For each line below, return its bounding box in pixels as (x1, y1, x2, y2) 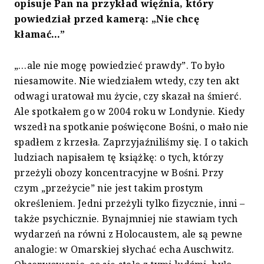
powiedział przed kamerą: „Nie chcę (14, 12, 199, 26)
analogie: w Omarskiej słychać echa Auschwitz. (14, 243, 235, 256)
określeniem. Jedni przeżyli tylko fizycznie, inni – (14, 197, 245, 210)
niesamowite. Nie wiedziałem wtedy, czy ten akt (14, 74, 240, 88)
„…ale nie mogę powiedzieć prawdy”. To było (14, 59, 225, 72)
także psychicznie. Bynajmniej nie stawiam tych (14, 212, 238, 226)
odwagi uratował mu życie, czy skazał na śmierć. (14, 90, 242, 103)
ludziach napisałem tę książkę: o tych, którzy (14, 151, 224, 164)
